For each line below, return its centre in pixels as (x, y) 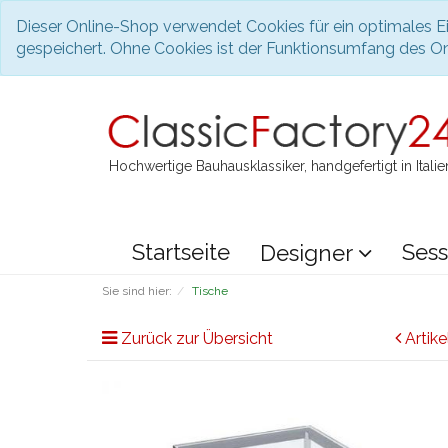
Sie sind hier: (137, 290)
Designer (309, 252)
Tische (210, 290)
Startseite (181, 251)
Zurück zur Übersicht (197, 338)
